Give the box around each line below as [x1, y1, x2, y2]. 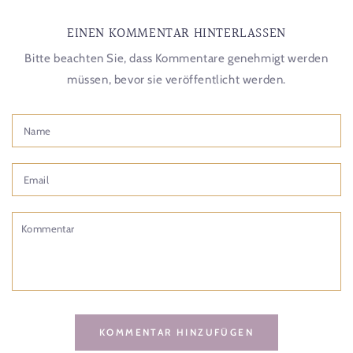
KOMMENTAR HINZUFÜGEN [99, 325, 254, 338]
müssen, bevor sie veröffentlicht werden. [66, 72, 286, 87]
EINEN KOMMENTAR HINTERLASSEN [67, 22, 286, 44]
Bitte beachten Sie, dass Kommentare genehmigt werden [24, 50, 329, 65]
